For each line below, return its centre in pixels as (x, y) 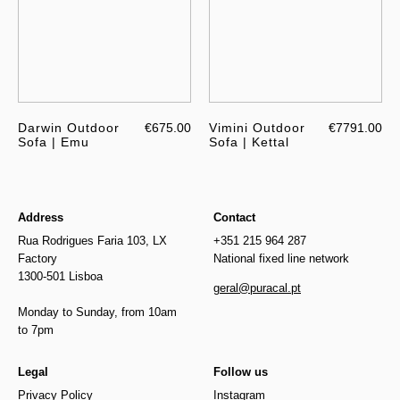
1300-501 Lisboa (60, 277)
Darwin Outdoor (69, 128)
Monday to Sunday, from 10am (97, 312)
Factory (37, 259)
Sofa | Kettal (249, 142)
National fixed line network (281, 259)
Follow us (241, 372)
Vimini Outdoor (257, 128)
